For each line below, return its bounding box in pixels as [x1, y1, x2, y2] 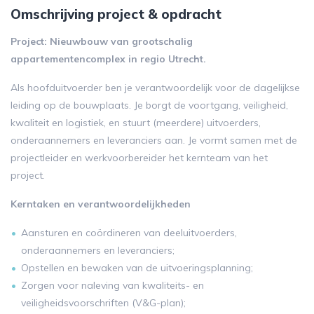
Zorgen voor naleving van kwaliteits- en [21, 279, 204, 292]
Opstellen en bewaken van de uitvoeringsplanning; [21, 261, 253, 274]
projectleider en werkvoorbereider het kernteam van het [11, 151, 268, 164]
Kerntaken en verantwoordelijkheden [11, 198, 191, 210]
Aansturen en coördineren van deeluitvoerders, [21, 226, 237, 239]
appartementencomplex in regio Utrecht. [11, 53, 209, 65]
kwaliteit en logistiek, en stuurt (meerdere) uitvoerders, [11, 116, 261, 129]
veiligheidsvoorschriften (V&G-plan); [21, 296, 186, 309]
